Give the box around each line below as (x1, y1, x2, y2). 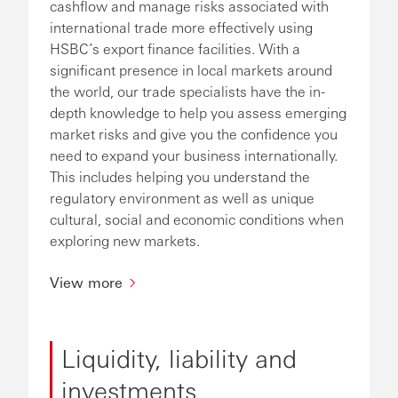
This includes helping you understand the (50, 167, 310, 186)
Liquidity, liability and (61, 341, 297, 373)
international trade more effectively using (50, 18, 313, 36)
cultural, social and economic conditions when (50, 210, 344, 228)
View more (50, 273, 123, 291)
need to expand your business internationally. (50, 146, 338, 164)
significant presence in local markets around (50, 60, 332, 79)
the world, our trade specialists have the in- (50, 82, 325, 100)
